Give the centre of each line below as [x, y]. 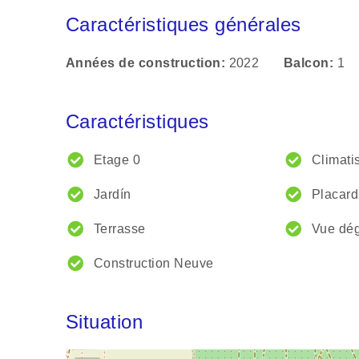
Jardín [113, 195]
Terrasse [120, 229]
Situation [105, 322]
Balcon [307, 63]
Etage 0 [117, 160]
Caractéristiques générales [184, 25]
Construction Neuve [154, 264]
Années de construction [143, 63]
